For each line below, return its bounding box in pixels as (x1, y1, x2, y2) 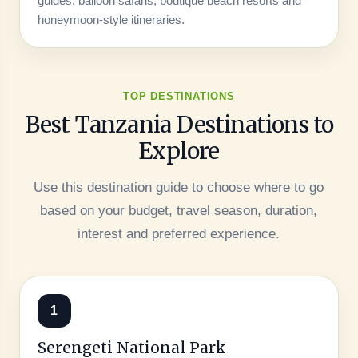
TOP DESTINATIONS (123, 89, 235, 102)
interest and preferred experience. (78, 225, 280, 241)
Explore (138, 136, 220, 165)
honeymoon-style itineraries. (37, 12, 185, 26)
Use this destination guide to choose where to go (34, 179, 324, 195)
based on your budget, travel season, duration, (40, 202, 318, 218)
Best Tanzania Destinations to (24, 109, 334, 139)
